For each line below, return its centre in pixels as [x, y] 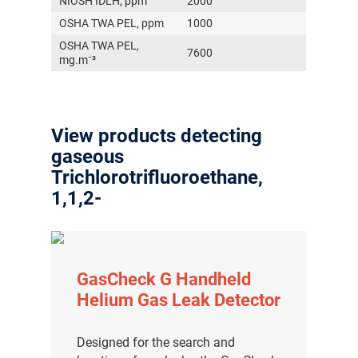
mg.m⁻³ [78, 60]
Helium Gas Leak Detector [179, 300]
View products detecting [157, 135]
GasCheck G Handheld [164, 279]
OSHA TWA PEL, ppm [112, 23]
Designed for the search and [156, 342]
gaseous [88, 156]
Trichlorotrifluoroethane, [157, 177]
